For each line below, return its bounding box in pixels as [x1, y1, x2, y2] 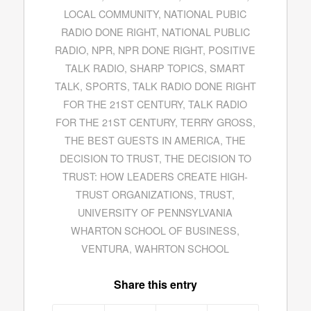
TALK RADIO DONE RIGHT [132, 78, 256, 94]
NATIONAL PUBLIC [161, 24, 250, 40]
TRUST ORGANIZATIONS [76, 187, 194, 202]
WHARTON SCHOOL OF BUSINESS [71, 223, 237, 238]
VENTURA [81, 241, 130, 256]
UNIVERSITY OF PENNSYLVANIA [78, 205, 233, 220]
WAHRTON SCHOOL [135, 241, 230, 256]
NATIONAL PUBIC [164, 6, 247, 22]
